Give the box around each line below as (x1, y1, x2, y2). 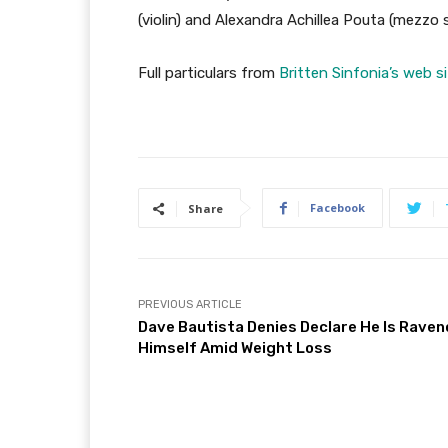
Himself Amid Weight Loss (138, 339, 332, 358)
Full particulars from (138, 64, 279, 83)
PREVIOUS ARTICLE (138, 298, 242, 312)
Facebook (310, 200, 365, 216)
